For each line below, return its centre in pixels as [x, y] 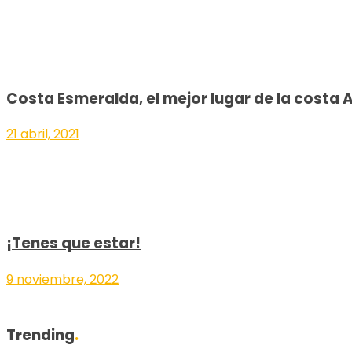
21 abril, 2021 [43, 134]
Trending [40, 335]
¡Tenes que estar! [73, 244]
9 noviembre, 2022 [62, 279]
